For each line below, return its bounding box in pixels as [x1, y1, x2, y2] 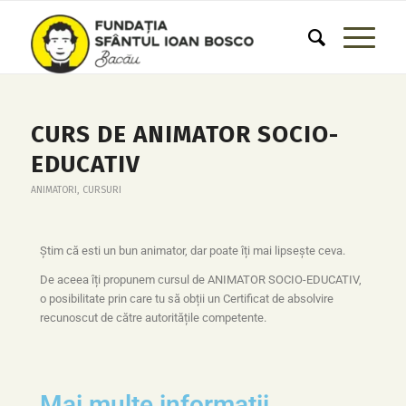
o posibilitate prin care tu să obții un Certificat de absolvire [39, 292, 333, 306]
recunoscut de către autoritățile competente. [39, 311, 266, 325]
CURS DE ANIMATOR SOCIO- [30, 121, 339, 149]
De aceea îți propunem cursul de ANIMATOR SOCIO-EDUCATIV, [39, 273, 362, 287]
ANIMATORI [30, 184, 77, 196]
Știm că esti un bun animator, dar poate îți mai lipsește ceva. [39, 244, 345, 258]
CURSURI [82, 184, 121, 196]
